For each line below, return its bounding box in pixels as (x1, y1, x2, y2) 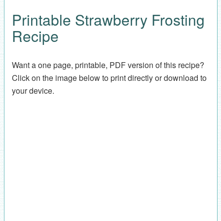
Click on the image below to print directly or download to (11, 72, 207, 84)
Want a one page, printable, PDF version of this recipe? (11, 59, 206, 71)
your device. (11, 85, 54, 97)
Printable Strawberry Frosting (11, 9, 205, 31)
